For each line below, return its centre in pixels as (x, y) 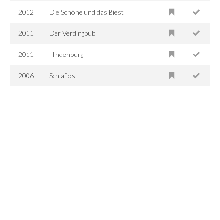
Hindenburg (67, 54)
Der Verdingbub (72, 33)
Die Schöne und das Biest (87, 12)
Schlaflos (62, 75)
